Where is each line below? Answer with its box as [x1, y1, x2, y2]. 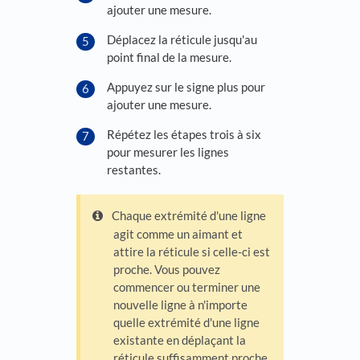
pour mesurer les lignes [107, 144, 229, 159]
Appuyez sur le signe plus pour [107, 79, 265, 94]
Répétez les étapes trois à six [107, 126, 261, 141]
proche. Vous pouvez [113, 262, 221, 277]
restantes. [107, 162, 161, 177]
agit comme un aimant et [113, 227, 243, 242]
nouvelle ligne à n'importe [113, 297, 248, 313]
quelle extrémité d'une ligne [113, 315, 260, 330]
